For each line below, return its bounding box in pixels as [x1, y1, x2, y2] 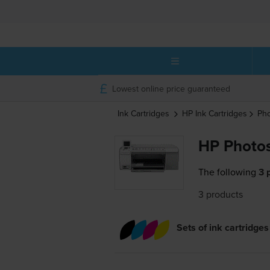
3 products [198, 187, 243, 201]
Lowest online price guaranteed [111, 82, 230, 95]
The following [198, 165, 257, 179]
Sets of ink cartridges [176, 221, 269, 235]
